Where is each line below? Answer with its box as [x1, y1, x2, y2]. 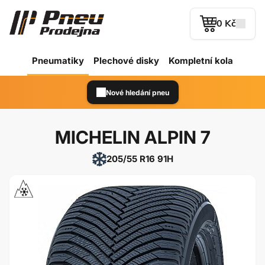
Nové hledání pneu [105, 88, 169, 97]
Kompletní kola [169, 54, 233, 66]
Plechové [93, 54, 136, 66]
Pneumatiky [32, 54, 84, 66]
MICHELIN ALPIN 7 [54, 127, 211, 148]
